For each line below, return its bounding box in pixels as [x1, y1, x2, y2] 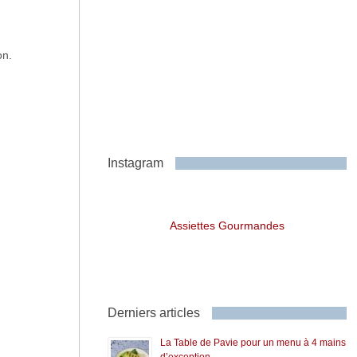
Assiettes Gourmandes [169, 218, 284, 232]
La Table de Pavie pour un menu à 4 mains [159, 336, 346, 348]
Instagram [107, 155, 163, 170]
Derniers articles [107, 305, 200, 320]
